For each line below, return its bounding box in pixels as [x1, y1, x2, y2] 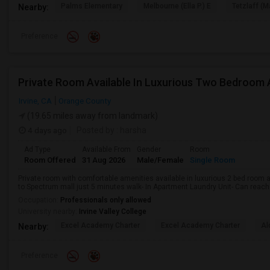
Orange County [58, 96, 111, 105]
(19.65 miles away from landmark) [25, 111, 158, 121]
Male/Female [137, 155, 184, 165]
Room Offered [24, 155, 76, 165]
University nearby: [18, 207, 79, 216]
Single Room [190, 155, 235, 165]
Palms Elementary [61, 2, 122, 10]
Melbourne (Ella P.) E [143, 2, 211, 10]
